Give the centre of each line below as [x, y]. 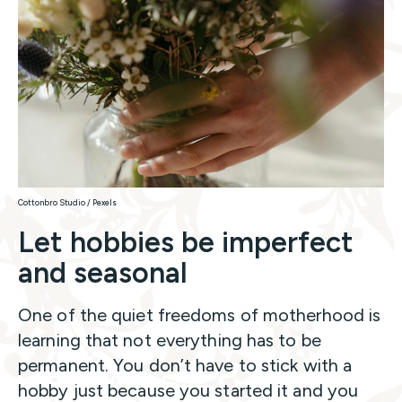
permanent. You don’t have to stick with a [185, 366]
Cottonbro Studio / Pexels [67, 203]
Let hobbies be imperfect [186, 243]
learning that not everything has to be [170, 341]
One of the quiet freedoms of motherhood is [200, 315]
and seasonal [103, 273]
